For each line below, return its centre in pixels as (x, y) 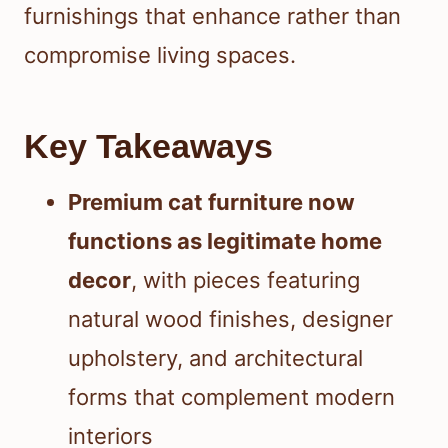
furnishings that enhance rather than (212, 16)
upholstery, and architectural (215, 358)
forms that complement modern (231, 397)
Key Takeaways (148, 146)
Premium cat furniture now (211, 202)
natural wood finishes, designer (230, 319)
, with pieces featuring (245, 280)
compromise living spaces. (160, 55)
